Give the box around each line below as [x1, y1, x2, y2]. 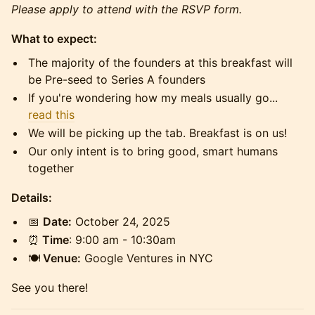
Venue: [40, 251, 81, 265]
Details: [11, 191, 52, 205]
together [28, 161, 74, 175]
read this [28, 108, 75, 122]
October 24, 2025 [72, 214, 170, 229]
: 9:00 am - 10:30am [69, 233, 176, 247]
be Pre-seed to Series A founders [28, 72, 205, 86]
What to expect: [11, 32, 97, 46]
